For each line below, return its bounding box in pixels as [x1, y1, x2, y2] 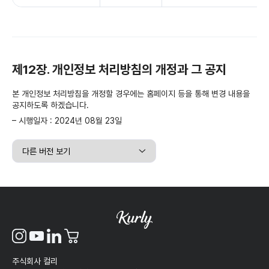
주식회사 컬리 [12, 256, 58, 267]
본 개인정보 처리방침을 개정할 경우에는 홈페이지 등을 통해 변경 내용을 [12, 89, 250, 99]
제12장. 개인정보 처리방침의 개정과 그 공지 [12, 62, 226, 77]
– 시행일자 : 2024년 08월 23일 [12, 116, 122, 126]
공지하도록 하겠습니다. [12, 100, 89, 110]
